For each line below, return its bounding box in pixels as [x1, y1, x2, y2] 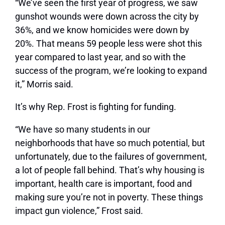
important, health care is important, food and [15, 178, 192, 189]
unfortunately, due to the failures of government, [15, 151, 207, 162]
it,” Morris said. [15, 79, 73, 90]
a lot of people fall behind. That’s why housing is [15, 165, 204, 176]
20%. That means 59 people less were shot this [15, 38, 202, 49]
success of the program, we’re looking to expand [15, 65, 207, 76]
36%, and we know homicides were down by [15, 25, 189, 36]
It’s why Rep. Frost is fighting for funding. [15, 101, 176, 113]
